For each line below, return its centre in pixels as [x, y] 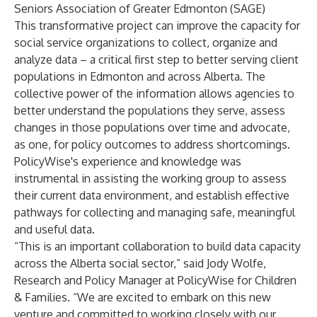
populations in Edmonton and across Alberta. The [140, 76]
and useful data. [54, 229]
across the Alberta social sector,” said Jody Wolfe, [140, 263]
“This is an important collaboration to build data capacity [157, 246]
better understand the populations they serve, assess [150, 110]
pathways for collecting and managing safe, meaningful [155, 212]
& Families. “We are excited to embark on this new [143, 297]
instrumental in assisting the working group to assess [150, 178]
